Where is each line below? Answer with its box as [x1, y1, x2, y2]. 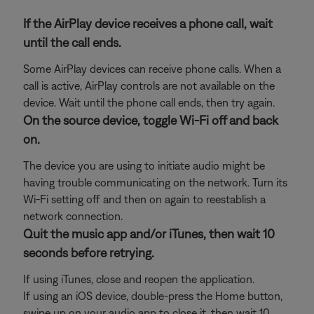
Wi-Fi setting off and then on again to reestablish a [23, 193, 266, 205]
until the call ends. [23, 35, 121, 50]
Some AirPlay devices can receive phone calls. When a [23, 62, 281, 75]
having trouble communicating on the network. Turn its [23, 176, 287, 189]
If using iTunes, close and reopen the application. [23, 273, 254, 285]
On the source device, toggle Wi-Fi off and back [23, 113, 278, 128]
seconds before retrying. [23, 245, 154, 260]
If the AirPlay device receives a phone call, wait [23, 16, 273, 31]
